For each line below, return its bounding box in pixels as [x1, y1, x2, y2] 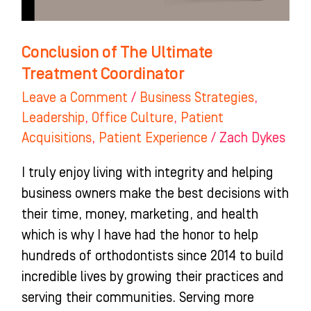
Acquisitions [21, 130, 92, 146]
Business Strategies [139, 90, 254, 106]
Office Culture [91, 110, 174, 126]
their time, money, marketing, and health [21, 206, 258, 222]
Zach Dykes [219, 130, 285, 146]
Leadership [21, 110, 85, 126]
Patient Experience [98, 130, 208, 146]
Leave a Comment [21, 90, 128, 106]
